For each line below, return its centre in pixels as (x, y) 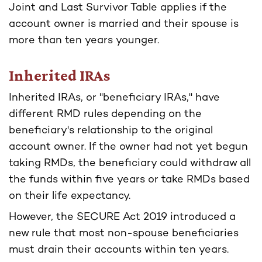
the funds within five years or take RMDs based (129, 180)
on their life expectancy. (70, 196)
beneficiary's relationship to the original (111, 131)
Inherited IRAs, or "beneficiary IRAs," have (114, 98)
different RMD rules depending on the (105, 115)
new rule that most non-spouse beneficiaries (124, 234)
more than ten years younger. (84, 41)
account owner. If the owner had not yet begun (128, 147)
